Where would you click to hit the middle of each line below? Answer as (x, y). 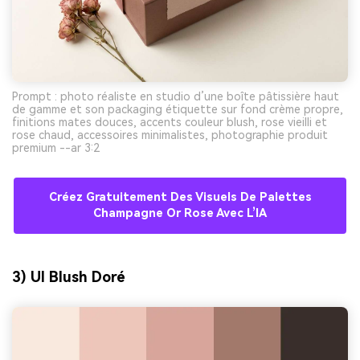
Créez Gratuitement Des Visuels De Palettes (180, 198)
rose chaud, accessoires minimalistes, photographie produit (170, 135)
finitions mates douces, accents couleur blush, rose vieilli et (170, 123)
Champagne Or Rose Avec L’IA (180, 214)
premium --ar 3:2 (56, 148)
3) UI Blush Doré (69, 276)
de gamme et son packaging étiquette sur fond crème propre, (178, 110)
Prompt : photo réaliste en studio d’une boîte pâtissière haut (176, 97)
